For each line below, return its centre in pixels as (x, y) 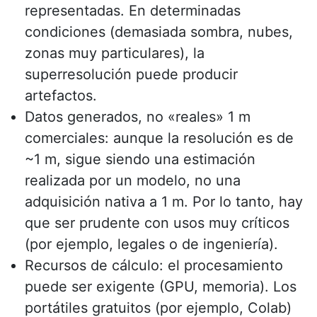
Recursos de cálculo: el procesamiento (154, 265)
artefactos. (61, 95)
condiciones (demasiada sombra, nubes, (159, 31)
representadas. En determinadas (133, 10)
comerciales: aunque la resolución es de (159, 138)
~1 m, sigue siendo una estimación (140, 159)
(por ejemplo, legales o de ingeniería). (151, 244)
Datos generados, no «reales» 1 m (138, 116)
